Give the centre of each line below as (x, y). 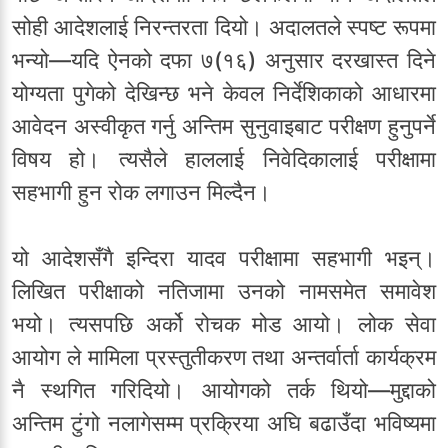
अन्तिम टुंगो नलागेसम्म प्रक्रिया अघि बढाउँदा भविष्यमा (224, 423)
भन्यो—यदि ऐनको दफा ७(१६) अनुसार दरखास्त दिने (224, 60)
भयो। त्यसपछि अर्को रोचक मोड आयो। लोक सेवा (224, 324)
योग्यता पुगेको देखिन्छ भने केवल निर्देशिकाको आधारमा (224, 93)
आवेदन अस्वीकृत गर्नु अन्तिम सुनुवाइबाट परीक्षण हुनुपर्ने (224, 126)
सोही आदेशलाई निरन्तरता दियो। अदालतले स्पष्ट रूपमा (224, 27)
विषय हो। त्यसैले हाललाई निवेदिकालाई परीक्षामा (224, 159)
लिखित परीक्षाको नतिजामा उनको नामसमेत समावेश (224, 291)
